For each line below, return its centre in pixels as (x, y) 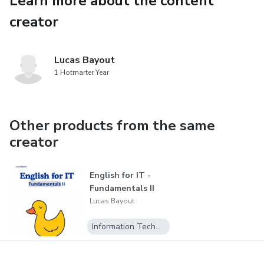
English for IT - (120, 175)
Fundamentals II (122, 188)
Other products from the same (112, 126)
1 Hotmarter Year (82, 72)
